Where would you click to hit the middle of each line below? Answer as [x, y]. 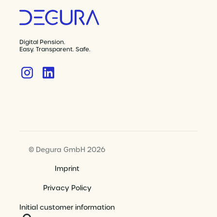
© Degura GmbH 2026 [67, 150]
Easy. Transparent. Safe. [55, 50]
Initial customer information [67, 208]
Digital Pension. [42, 42]
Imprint [67, 169]
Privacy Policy [67, 188]
